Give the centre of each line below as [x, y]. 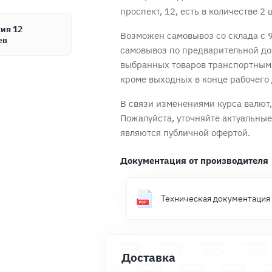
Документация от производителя [194, 161]
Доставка [148, 257]
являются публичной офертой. [185, 133]
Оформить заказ [206, 98]
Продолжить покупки [66, 98]
